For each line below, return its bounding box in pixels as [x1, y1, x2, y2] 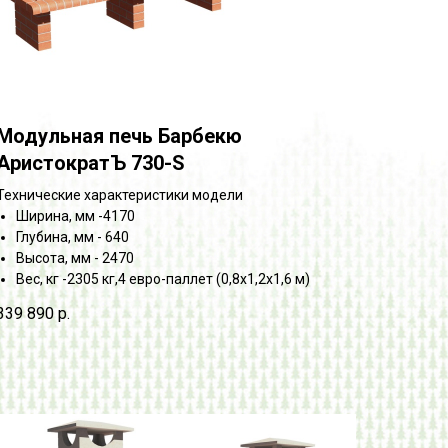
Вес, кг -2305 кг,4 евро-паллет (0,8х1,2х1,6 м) [16, 270, 310, 287]
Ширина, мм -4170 [16, 207, 135, 224]
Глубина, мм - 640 [16, 228, 129, 245]
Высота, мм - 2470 [16, 249, 134, 266]
